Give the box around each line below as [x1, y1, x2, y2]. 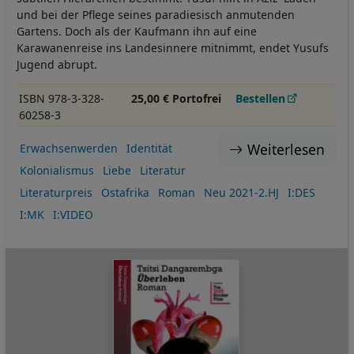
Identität [126, 141, 172, 156]
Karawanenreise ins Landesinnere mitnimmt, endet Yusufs [17, 40, 329, 55]
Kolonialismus [19, 163, 94, 179]
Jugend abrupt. [17, 56, 97, 72]
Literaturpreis [19, 185, 92, 201]
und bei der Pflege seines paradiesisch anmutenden [17, 6, 295, 22]
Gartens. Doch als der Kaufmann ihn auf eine [17, 23, 257, 39]
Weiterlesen [247, 140, 325, 160]
